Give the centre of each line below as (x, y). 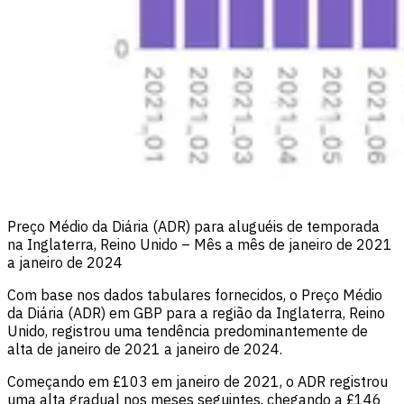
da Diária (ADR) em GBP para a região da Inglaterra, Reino (196, 313)
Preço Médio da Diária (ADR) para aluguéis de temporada (193, 227)
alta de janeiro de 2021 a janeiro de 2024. (145, 349)
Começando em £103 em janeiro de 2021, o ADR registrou (197, 382)
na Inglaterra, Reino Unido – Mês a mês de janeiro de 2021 (200, 245)
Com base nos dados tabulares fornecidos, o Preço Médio (195, 295)
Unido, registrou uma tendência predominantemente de (188, 331)
